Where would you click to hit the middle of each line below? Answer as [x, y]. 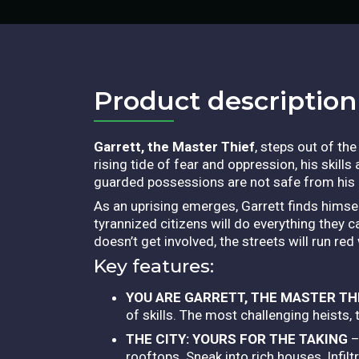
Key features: [154, 266]
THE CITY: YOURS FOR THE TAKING [237, 339]
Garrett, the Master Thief [174, 146]
